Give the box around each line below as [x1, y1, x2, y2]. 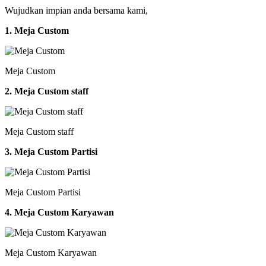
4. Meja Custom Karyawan [5, 207, 114, 217]
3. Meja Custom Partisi [5, 146, 97, 157]
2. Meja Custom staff [5, 85, 88, 96]
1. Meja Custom [5, 25, 69, 36]
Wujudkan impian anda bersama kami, [5, 5, 148, 15]
